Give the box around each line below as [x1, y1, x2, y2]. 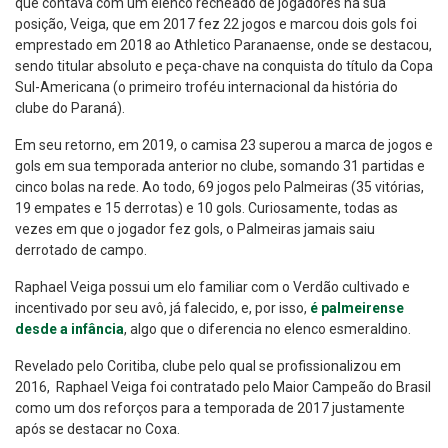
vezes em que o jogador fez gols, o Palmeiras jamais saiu [15, 221, 375, 238]
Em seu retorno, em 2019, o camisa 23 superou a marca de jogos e [15, 137, 433, 154]
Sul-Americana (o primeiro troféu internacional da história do [15, 79, 398, 96]
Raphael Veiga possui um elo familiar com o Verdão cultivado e [15, 279, 410, 296]
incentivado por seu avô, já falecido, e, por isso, [15, 300, 310, 317]
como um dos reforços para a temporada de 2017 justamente [15, 400, 405, 417]
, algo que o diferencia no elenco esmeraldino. [124, 321, 411, 338]
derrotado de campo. [15, 242, 147, 259]
